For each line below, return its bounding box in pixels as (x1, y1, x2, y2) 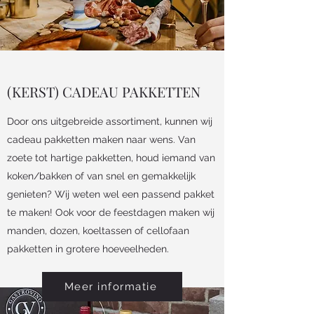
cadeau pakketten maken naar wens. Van (7, 133, 196, 145)
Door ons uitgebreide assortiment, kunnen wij (7, 115, 212, 127)
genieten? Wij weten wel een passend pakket (7, 188, 214, 200)
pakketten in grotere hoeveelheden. (7, 243, 169, 254)
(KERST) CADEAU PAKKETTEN (7, 81, 200, 101)
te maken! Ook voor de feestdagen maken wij (7, 206, 214, 218)
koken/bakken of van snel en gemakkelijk (7, 170, 196, 182)
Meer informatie (64, 280, 158, 293)
